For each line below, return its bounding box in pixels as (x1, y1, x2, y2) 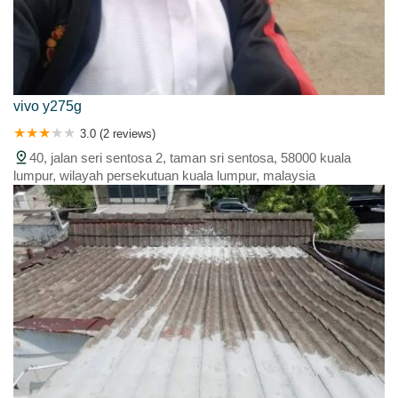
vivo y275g (13, 98, 82, 114)
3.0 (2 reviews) (80, 126, 155, 140)
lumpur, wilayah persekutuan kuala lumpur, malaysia (13, 167, 315, 183)
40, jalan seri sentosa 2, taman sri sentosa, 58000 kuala (29, 149, 351, 165)
